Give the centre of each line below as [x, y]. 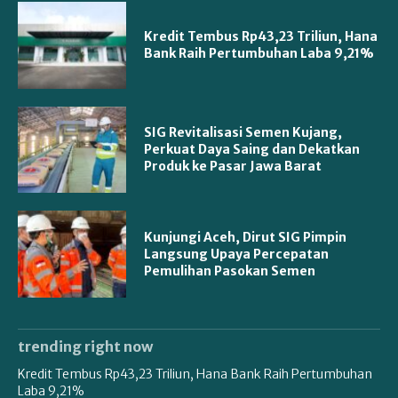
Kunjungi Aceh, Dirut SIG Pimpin [246, 237]
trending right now [85, 347]
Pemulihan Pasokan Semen [230, 271]
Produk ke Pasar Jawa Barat [233, 167]
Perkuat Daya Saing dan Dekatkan [252, 150]
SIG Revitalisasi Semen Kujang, [243, 133]
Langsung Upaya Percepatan [237, 254]
